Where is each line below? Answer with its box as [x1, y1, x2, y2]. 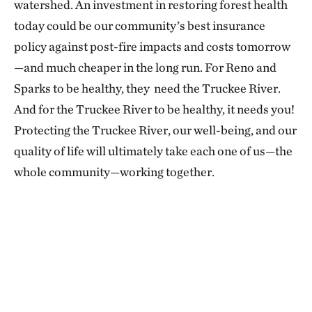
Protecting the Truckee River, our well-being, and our [14, 123, 297, 137]
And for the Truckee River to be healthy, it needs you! [14, 102, 295, 116]
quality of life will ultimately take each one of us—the [14, 143, 292, 158]
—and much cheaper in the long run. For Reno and [14, 60, 276, 75]
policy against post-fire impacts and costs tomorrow [14, 39, 290, 54]
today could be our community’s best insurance [14, 18, 265, 33]
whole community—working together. [14, 164, 214, 179]
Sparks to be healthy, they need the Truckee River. [14, 81, 281, 95]
